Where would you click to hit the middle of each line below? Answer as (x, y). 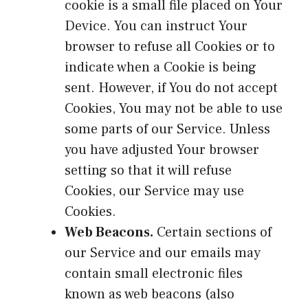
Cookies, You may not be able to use (174, 108)
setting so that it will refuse (148, 170)
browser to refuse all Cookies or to (170, 46)
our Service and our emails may (163, 253)
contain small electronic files (154, 273)
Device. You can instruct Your (156, 26)
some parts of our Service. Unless (167, 129)
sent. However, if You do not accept (171, 88)
